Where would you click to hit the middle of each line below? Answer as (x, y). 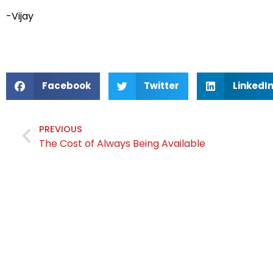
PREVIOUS (60, 129)
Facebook (66, 86)
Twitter (161, 86)
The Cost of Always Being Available (122, 143)
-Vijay (20, 16)
